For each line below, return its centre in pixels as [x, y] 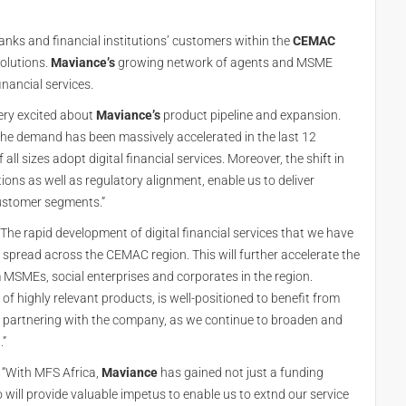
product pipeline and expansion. [251, 115]
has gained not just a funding [241, 372]
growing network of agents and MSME [224, 63]
